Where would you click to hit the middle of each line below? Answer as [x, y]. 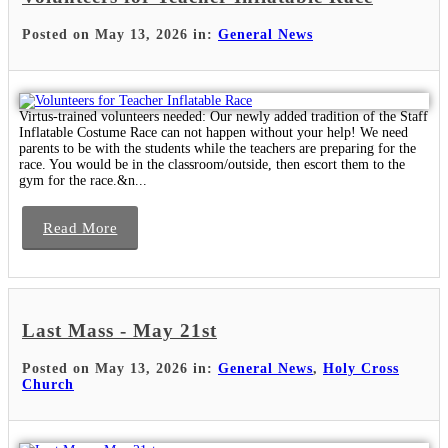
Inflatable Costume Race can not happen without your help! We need [213, 132]
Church [48, 385]
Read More [80, 227]
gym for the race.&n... [83, 180]
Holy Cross [361, 369]
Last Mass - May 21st [119, 331]
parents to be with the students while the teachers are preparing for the [217, 148]
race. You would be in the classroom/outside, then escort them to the [212, 164]
